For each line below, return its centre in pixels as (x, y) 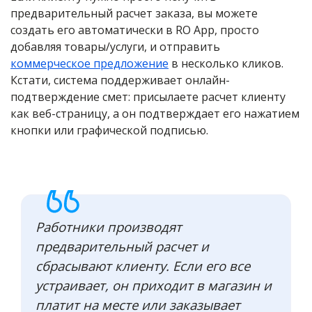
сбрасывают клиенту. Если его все (143, 266)
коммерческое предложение (89, 64)
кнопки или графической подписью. (109, 131)
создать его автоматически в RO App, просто (135, 30)
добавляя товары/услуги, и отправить (115, 47)
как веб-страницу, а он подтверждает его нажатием (155, 114)
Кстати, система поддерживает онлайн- (120, 80)
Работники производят (109, 227)
